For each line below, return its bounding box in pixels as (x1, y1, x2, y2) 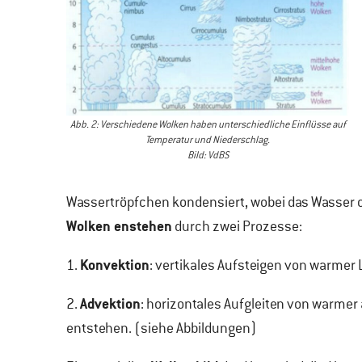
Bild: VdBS (187, 149, 229, 162)
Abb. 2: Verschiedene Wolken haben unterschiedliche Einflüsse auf (69, 118, 346, 131)
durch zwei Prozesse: (172, 217, 302, 235)
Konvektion (80, 255, 149, 274)
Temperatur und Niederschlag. (145, 133, 270, 146)
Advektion (80, 294, 141, 313)
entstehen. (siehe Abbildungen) (66, 319, 257, 337)
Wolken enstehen (66, 217, 172, 235)
